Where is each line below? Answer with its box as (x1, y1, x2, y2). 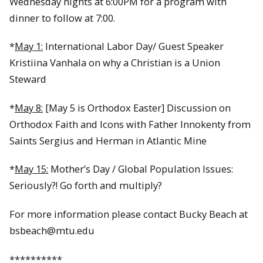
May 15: (15, 162, 48, 176)
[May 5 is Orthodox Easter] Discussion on (43, 100, 231, 114)
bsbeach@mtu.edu (9, 224, 95, 237)
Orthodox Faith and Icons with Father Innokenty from (9, 117, 251, 131)
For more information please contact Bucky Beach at (9, 207, 248, 221)
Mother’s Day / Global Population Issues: (48, 162, 233, 176)
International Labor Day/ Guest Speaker (43, 39, 224, 53)
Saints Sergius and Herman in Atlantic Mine (9, 133, 207, 147)
